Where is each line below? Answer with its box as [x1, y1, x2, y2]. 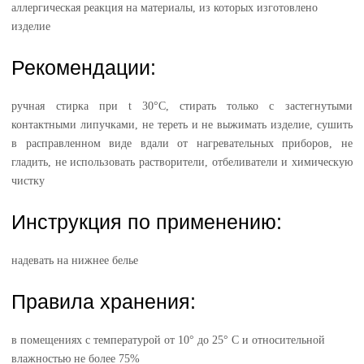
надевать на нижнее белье [11, 254, 139, 266]
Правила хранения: [11, 290, 197, 313]
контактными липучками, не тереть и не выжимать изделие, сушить [11, 119, 353, 131]
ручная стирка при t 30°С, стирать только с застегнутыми [11, 100, 353, 112]
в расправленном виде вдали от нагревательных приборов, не [11, 137, 353, 149]
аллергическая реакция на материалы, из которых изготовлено [11, 2, 318, 14]
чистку [11, 175, 45, 187]
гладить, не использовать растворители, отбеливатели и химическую [11, 156, 353, 168]
